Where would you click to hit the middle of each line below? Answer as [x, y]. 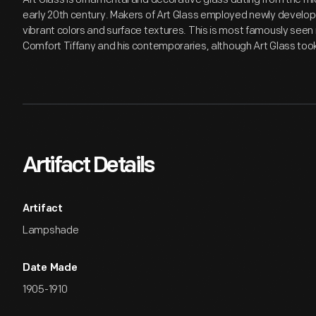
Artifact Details [88, 166]
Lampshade [51, 230]
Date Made [50, 268]
